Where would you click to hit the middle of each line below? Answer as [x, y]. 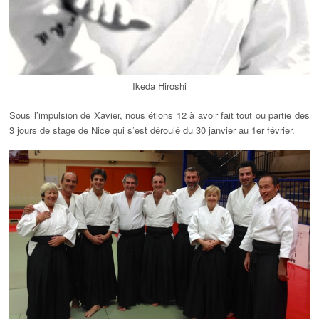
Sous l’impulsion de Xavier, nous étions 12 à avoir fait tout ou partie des [159, 115]
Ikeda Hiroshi [159, 85]
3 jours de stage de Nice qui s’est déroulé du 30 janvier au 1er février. [152, 130]
